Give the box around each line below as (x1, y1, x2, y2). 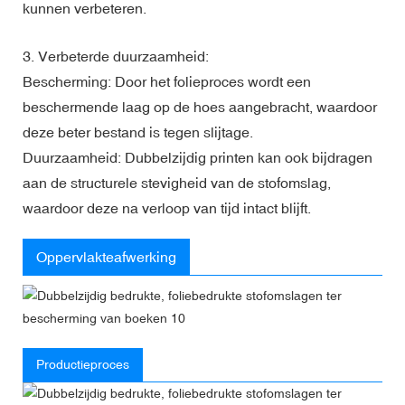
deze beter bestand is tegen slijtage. (23, 123, 253, 140)
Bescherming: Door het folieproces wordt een (23, 72, 311, 89)
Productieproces (36, 356, 129, 372)
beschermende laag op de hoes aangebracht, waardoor (23, 98, 377, 115)
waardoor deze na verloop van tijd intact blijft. (23, 199, 311, 216)
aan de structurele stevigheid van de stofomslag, (23, 174, 331, 191)
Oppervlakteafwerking (36, 248, 176, 265)
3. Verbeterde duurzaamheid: (23, 47, 209, 64)
